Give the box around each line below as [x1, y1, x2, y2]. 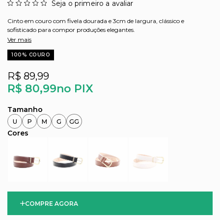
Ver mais [7, 36, 31, 44]
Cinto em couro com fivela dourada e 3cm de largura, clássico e [7, 17, 184, 25]
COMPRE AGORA [25, 199, 78, 207]
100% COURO [11, 52, 50, 58]
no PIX [56, 82, 93, 96]
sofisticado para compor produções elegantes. [7, 26, 135, 34]
